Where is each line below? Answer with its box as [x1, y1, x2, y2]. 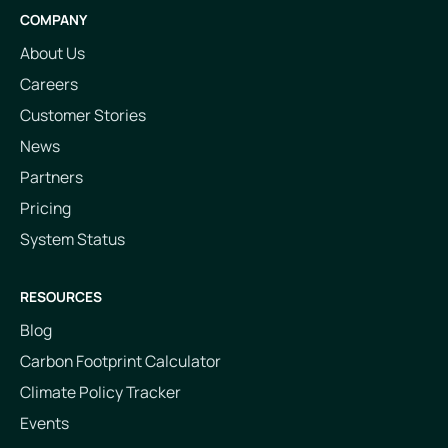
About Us [19, 42, 85, 65]
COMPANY [19, 10, 87, 30]
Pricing [19, 197, 71, 220]
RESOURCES [19, 286, 102, 306]
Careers [19, 73, 78, 96]
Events [19, 411, 69, 434]
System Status [19, 228, 125, 251]
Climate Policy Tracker [19, 380, 181, 403]
